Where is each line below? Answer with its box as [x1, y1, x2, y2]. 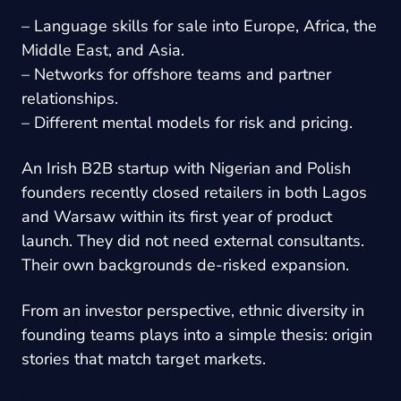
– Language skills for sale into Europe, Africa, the [21, 14, 377, 37]
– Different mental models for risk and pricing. [21, 111, 353, 133]
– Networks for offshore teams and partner [21, 63, 331, 85]
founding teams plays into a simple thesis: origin [21, 323, 372, 346]
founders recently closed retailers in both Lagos [21, 181, 367, 203]
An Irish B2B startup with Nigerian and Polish [21, 157, 351, 179]
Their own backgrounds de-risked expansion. [21, 253, 349, 276]
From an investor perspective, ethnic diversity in [21, 299, 364, 321]
